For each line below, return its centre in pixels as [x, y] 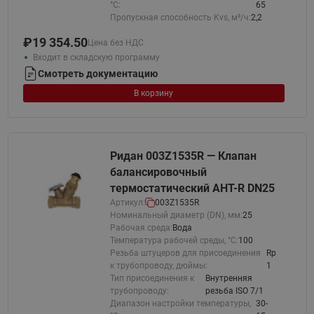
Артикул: [127, 203]
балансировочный [158, 172]
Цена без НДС [115, 43]
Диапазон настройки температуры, [180, 303]
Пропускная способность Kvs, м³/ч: [180, 18]
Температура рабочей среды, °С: [174, 240]
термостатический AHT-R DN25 [192, 188]
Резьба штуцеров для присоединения [185, 253]
